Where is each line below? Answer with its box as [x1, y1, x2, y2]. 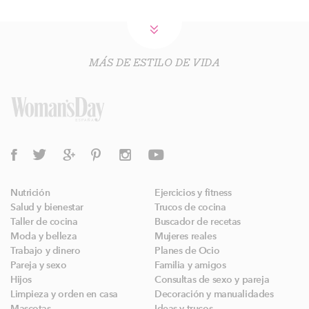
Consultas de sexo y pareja [154, 274, 270, 286]
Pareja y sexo [10, 259, 67, 272]
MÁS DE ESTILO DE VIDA [89, 55, 220, 69]
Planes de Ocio [154, 245, 220, 257]
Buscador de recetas [154, 216, 241, 228]
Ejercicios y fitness [154, 187, 232, 199]
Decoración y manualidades [154, 288, 274, 301]
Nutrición [10, 187, 50, 199]
